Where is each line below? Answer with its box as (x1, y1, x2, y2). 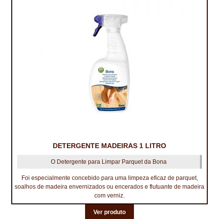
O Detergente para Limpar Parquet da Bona (50, 158, 167, 166)
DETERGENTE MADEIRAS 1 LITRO (53, 142, 166, 150)
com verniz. (94, 192, 125, 199)
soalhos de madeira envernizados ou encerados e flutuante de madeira (15, 183, 204, 191)
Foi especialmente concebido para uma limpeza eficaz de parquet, (21, 175, 198, 182)
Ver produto (93, 209, 126, 216)
